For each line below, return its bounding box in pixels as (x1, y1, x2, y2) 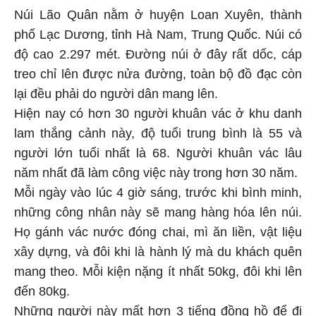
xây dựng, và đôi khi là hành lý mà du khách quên (14, 247, 302, 262)
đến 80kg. (14, 286, 70, 301)
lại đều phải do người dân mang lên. (14, 89, 218, 104)
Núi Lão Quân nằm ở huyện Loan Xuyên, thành (14, 10, 302, 25)
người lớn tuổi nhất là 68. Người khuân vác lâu (14, 148, 302, 163)
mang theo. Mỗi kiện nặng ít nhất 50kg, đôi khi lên (14, 267, 302, 281)
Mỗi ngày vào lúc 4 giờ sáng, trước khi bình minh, (14, 188, 302, 202)
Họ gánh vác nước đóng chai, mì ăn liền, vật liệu (14, 227, 302, 242)
